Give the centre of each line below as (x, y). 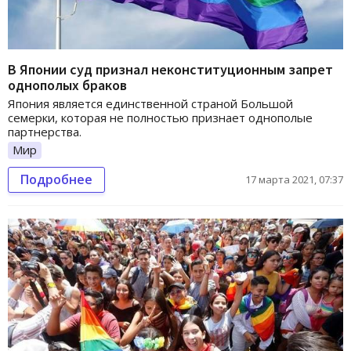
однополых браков (67, 85)
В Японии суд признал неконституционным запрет (170, 69)
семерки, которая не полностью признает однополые (160, 118)
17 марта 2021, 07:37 (294, 179)
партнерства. (45, 132)
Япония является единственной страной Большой (150, 103)
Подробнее (56, 179)
